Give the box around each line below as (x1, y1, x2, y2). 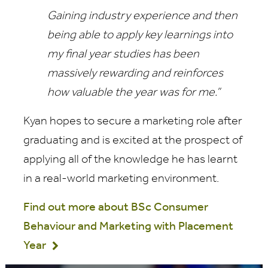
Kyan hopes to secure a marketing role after (23, 115, 242, 128)
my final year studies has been (47, 48, 199, 61)
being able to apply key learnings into (47, 29, 233, 42)
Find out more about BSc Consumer (23, 202, 208, 214)
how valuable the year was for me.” (47, 87, 220, 99)
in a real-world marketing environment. (23, 173, 219, 185)
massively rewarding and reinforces (47, 68, 223, 80)
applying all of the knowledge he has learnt (23, 154, 237, 166)
